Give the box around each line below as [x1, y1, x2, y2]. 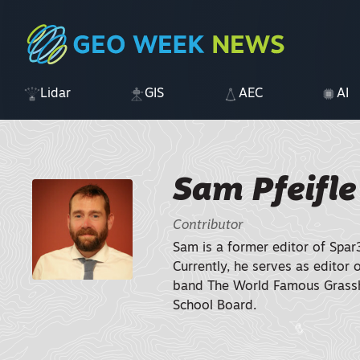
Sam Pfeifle [173, 176, 358, 208]
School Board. [173, 300, 257, 313]
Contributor [173, 219, 244, 232]
